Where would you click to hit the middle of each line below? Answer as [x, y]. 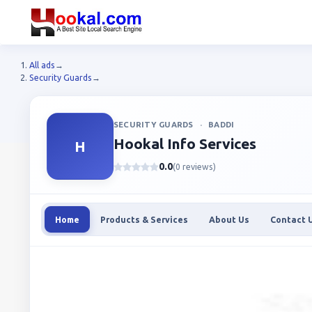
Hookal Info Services [185, 143]
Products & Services [144, 219]
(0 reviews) [194, 166]
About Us [229, 219]
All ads [42, 65]
